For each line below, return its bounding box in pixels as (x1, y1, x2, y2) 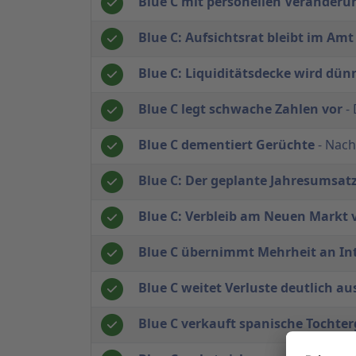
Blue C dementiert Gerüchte (138, 135, 315, 153)
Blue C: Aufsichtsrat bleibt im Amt (138, 28, 354, 46)
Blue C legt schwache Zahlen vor (138, 99, 342, 118)
